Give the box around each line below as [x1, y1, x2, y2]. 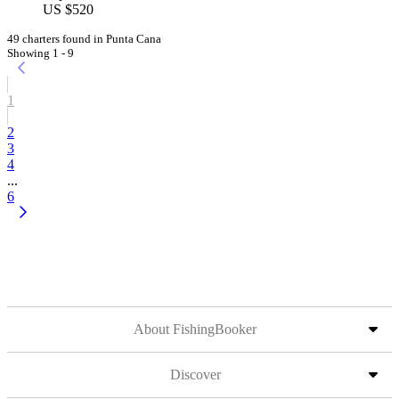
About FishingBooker [134, 322, 256, 337]
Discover [169, 367, 221, 382]
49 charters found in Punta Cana [7, 32, 161, 45]
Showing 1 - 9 [7, 46, 74, 60]
